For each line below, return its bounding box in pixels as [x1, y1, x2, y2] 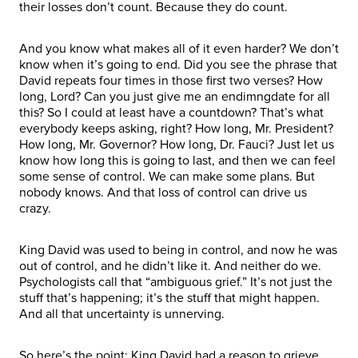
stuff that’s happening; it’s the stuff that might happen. [19, 289, 320, 306]
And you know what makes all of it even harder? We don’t [19, 40, 339, 57]
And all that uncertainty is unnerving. [19, 305, 231, 322]
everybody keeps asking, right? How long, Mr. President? [19, 120, 333, 137]
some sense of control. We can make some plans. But [19, 168, 315, 185]
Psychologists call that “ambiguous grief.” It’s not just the [19, 273, 332, 290]
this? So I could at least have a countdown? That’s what [19, 104, 324, 121]
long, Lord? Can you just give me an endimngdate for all [19, 88, 330, 105]
